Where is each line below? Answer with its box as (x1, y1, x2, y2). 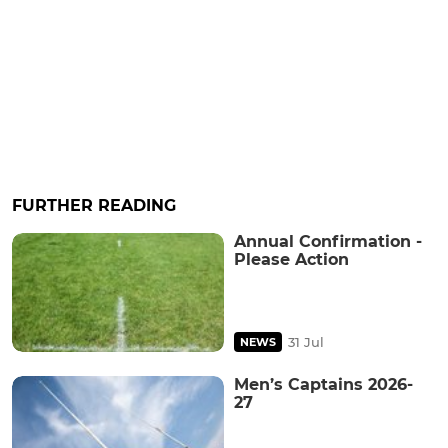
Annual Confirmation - (234, 232, 422, 252)
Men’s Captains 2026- (234, 375, 413, 395)
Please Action (234, 250, 349, 270)
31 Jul (288, 334, 324, 351)
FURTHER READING (12, 196, 176, 216)
